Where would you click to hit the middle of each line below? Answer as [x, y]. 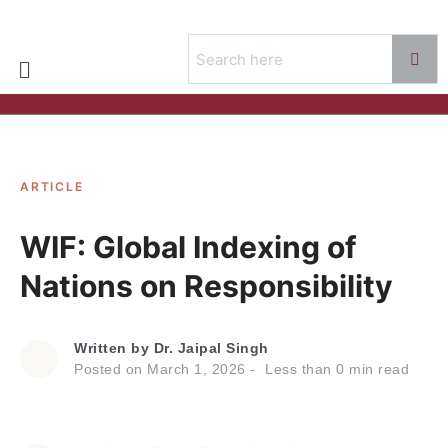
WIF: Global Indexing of [188, 247]
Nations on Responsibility [206, 286]
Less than [298, 369]
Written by [114, 348]
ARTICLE [52, 186]
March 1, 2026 [196, 369]
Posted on [110, 369]
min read [376, 369]
